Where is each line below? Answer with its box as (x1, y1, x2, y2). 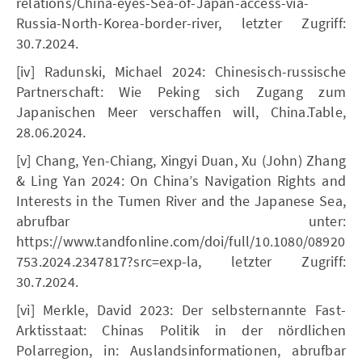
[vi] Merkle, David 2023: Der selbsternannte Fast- (16, 300, 346, 319)
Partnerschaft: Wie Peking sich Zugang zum (16, 82, 346, 101)
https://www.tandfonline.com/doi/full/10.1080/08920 (16, 231, 346, 250)
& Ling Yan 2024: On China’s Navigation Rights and (16, 170, 346, 190)
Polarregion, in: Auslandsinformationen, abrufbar (16, 340, 346, 360)
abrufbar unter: (16, 211, 346, 230)
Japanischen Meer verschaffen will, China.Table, (16, 102, 346, 121)
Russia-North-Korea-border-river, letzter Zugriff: (16, 13, 346, 32)
